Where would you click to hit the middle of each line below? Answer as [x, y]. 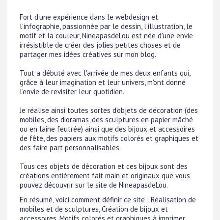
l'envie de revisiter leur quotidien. [72, 91]
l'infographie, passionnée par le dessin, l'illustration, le [106, 26]
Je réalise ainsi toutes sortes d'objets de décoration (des [109, 110]
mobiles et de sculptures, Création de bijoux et [94, 209]
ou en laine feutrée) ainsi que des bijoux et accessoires [107, 129]
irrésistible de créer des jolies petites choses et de [100, 45]
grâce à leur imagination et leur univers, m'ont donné [103, 82]
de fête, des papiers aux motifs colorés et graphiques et [109, 138]
